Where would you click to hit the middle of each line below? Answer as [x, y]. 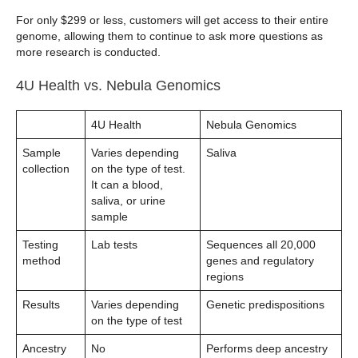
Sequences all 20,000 [261, 245]
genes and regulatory [260, 261]
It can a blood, [127, 185]
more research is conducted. [88, 52]
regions [225, 277]
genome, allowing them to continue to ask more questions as [169, 36]
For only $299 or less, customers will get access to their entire [172, 20]
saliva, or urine [128, 201]
